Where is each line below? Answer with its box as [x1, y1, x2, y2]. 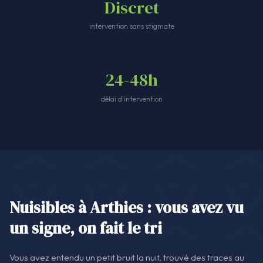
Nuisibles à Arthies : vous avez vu [9, 197, 244, 219]
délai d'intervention [100, 95, 163, 104]
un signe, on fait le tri [9, 217, 162, 240]
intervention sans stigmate [89, 22, 174, 31]
